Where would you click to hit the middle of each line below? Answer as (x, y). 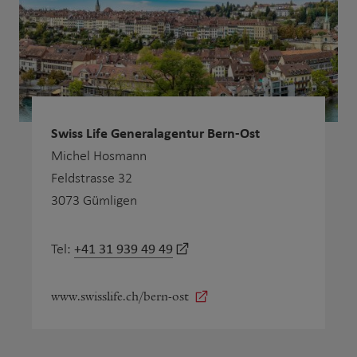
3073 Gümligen (94, 200)
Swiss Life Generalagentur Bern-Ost (155, 133)
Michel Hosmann (99, 156)
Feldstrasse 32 (92, 178)
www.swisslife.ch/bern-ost (120, 296)
